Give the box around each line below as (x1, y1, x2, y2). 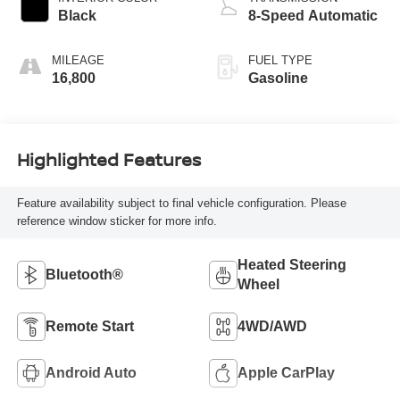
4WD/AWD (237, 319, 307, 335)
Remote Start (45, 319, 134, 335)
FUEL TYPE (248, 53, 312, 67)
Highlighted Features (16, 147, 201, 172)
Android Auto (45, 365, 137, 381)
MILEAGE (51, 53, 104, 67)
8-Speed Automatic (248, 7, 378, 23)
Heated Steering (237, 257, 346, 273)
